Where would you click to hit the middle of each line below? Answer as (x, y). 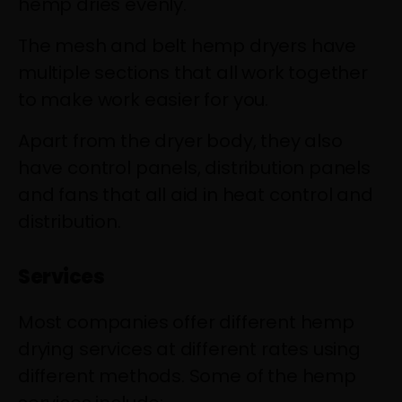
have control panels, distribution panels (194, 167)
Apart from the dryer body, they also (180, 140)
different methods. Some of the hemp (187, 376)
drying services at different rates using (189, 349)
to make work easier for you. (144, 99)
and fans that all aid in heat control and (196, 194)
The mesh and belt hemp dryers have (188, 45)
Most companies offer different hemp (186, 322)
